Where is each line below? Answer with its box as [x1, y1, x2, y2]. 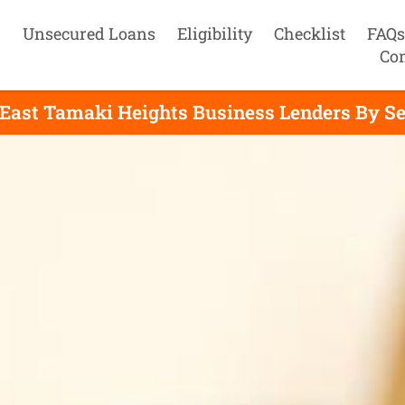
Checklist [273, 23, 345, 44]
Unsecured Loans [22, 23, 155, 44]
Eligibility [176, 23, 252, 44]
